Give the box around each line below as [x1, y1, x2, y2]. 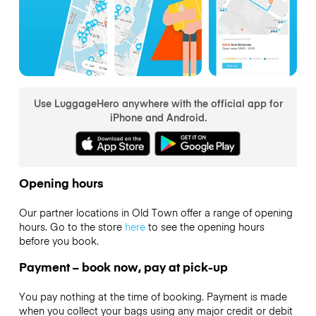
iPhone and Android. [109, 109, 207, 124]
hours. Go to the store [18, 219, 125, 234]
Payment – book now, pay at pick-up [18, 257, 228, 275]
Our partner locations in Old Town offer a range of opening [18, 205, 293, 220]
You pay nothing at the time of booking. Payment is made [18, 288, 287, 303]
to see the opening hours [145, 219, 265, 234]
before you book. [18, 233, 99, 248]
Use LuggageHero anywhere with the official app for [33, 95, 283, 110]
